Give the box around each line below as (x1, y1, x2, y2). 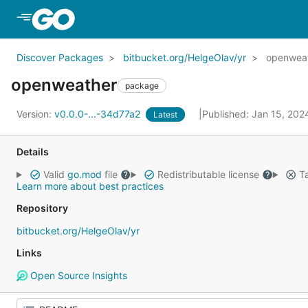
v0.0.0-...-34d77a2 (54, 108, 143, 120)
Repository (16, 202, 68, 214)
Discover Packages (16, 52, 103, 63)
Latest (153, 109, 177, 120)
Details (16, 146, 49, 157)
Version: (16, 108, 54, 120)
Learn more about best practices (16, 180, 164, 192)
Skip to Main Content (77, 12, 188, 25)
